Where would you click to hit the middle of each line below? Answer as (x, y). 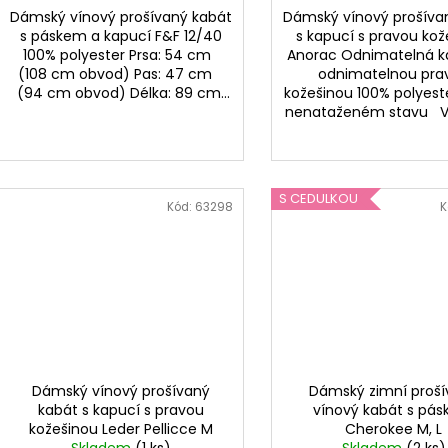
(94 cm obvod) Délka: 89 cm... (121, 93)
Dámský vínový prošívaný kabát (121, 17)
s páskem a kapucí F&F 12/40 (121, 36)
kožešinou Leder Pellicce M (121, 429)
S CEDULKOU (318, 198)
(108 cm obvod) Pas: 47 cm (121, 74)
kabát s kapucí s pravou (121, 410)
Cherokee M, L (394, 429)
